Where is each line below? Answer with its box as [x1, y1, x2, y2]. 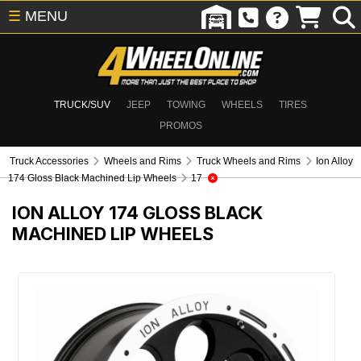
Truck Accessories [10, 156, 89, 167]
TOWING [167, 99, 205, 110]
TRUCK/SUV [54, 99, 110, 110]
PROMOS [159, 120, 202, 131]
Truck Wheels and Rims [196, 156, 301, 167]
